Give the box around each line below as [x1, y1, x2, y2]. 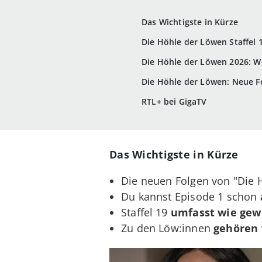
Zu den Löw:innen [121, 220, 214, 235]
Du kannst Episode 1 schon [121, 189, 260, 204]
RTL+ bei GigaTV [142, 96, 207, 108]
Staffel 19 [121, 205, 171, 219]
